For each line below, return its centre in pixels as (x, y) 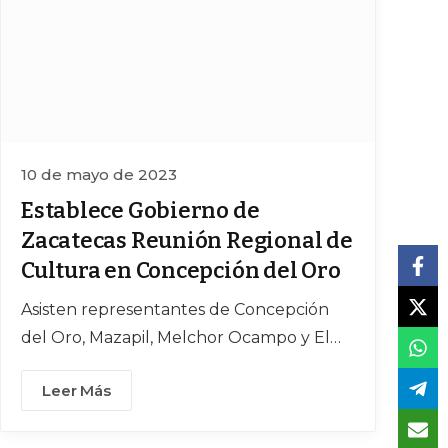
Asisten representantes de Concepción (175, 309)
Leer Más (76, 390)
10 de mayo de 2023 (99, 174)
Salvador (56, 365)
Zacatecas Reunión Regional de (187, 240)
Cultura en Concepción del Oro (181, 270)
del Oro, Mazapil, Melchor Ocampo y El (175, 337)
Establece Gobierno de (140, 210)
